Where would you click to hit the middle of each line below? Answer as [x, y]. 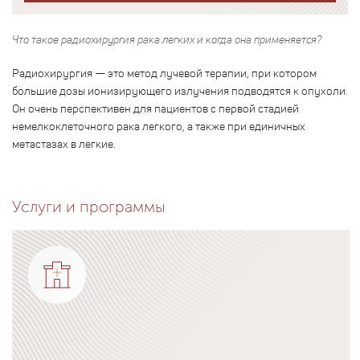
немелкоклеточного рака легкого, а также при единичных [159, 125]
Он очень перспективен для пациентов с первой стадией [155, 108]
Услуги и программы [89, 206]
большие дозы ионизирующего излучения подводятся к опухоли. [180, 90]
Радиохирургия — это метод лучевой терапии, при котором [164, 72]
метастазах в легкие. [64, 143]
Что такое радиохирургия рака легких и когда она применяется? [167, 39]
